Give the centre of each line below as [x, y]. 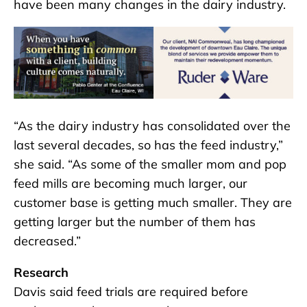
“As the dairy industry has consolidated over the [152, 125]
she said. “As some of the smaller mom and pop [150, 164]
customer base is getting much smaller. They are [153, 202]
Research [41, 272]
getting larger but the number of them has [135, 221]
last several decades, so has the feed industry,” [148, 145]
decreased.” [47, 241]
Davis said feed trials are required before [131, 291]
